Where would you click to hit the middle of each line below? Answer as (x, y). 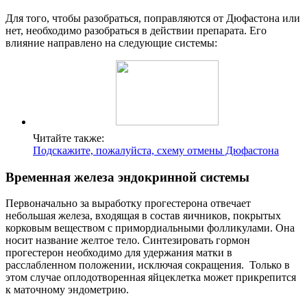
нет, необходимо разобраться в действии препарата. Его (136, 31)
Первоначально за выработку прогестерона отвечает (128, 204)
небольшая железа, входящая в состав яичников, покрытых (143, 216)
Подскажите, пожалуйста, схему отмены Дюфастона (156, 151)
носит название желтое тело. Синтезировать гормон (128, 241)
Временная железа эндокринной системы (127, 177)
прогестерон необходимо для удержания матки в (119, 253)
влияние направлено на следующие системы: (111, 43)
